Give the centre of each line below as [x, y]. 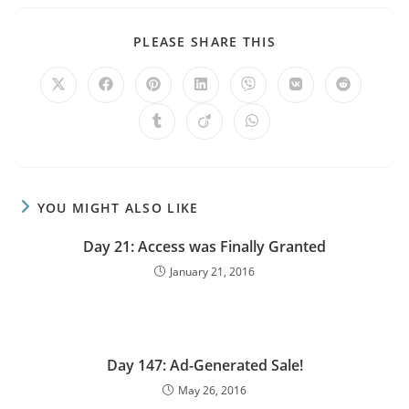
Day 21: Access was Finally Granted [204, 246]
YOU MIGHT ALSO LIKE [118, 208]
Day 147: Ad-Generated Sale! [204, 365]
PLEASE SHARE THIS [204, 42]
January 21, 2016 [212, 272]
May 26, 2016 [212, 390]
